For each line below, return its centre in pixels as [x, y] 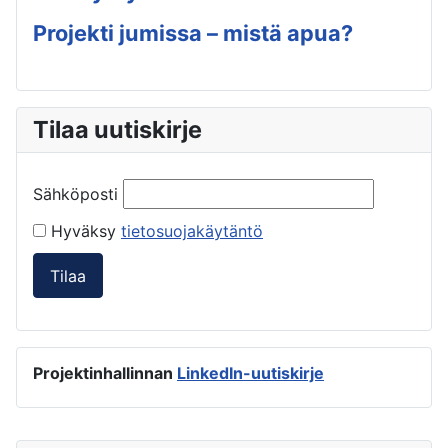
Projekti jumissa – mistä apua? [193, 33]
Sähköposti [75, 194]
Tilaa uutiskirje [117, 130]
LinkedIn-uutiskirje [250, 373]
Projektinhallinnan [105, 373]
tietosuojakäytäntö [192, 231]
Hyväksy [83, 231]
